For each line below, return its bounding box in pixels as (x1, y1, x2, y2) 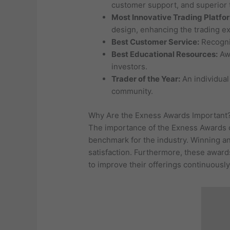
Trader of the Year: (111, 74, 181, 84)
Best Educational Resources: (111, 49, 218, 60)
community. (111, 86, 154, 97)
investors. (111, 62, 148, 72)
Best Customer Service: (111, 37, 200, 47)
